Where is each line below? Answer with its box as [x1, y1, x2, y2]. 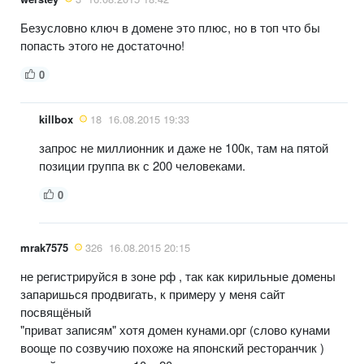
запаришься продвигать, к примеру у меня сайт [20, 284, 285, 302]
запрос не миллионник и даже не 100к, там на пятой [39, 138, 328, 156]
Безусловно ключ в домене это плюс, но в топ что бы [20, 18, 320, 36]
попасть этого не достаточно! [20, 36, 184, 54]
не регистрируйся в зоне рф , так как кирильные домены [20, 266, 336, 284]
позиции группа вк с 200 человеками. [39, 156, 245, 174]
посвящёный [20, 302, 91, 320]
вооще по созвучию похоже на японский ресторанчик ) [20, 338, 324, 356]
